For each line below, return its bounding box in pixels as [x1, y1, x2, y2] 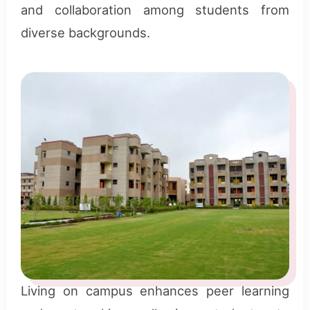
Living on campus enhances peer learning [21, 282, 289, 298]
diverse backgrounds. [21, 24, 150, 40]
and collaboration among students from [21, 1, 289, 17]
